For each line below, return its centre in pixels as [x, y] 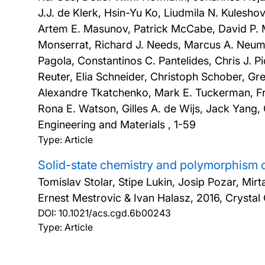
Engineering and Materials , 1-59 [117, 125]
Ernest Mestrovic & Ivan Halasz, [117, 198]
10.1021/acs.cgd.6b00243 [115, 213]
